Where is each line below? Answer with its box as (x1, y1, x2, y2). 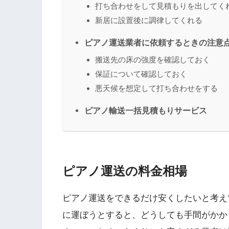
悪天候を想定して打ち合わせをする (95, 84, 218, 93)
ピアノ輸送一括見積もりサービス (84, 106, 207, 116)
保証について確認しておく (95, 70, 187, 79)
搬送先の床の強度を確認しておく (95, 55, 210, 64)
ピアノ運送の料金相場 (62, 164, 187, 178)
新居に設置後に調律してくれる (95, 16, 202, 25)
